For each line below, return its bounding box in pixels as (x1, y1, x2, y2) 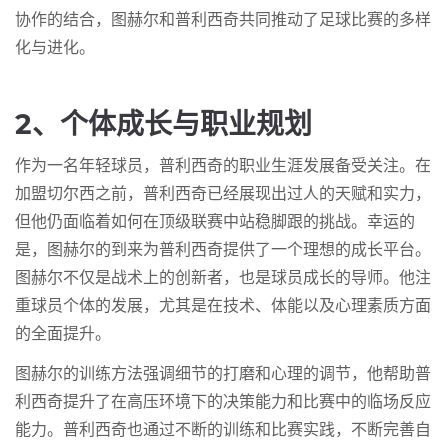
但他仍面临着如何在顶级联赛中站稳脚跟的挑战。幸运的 (15, 209, 415, 236)
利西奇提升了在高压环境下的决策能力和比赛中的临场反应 (15, 389, 431, 416)
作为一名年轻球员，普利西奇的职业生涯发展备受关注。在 (15, 153, 431, 180)
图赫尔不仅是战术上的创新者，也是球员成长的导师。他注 (15, 265, 431, 292)
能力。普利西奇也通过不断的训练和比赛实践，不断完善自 (15, 417, 431, 444)
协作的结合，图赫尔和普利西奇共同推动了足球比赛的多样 (15, 7, 431, 34)
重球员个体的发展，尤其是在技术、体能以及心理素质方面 (15, 293, 431, 320)
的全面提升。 (15, 321, 111, 348)
